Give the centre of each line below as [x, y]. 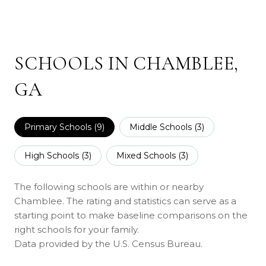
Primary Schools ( [61, 127]
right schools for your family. [77, 229]
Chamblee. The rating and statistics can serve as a [125, 201]
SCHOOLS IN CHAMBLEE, [126, 63]
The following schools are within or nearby [109, 186]
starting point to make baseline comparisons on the [131, 215]
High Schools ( [54, 155]
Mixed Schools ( [149, 155]
